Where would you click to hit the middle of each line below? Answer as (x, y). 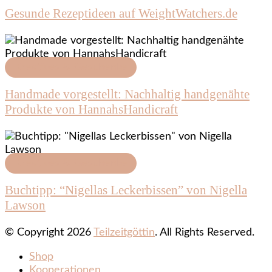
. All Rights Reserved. (205, 233)
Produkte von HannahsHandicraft (91, 110)
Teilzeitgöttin (124, 233)
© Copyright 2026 (49, 233)
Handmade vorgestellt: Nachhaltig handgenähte (127, 94)
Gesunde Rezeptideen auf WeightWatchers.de (121, 14)
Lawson (25, 206)
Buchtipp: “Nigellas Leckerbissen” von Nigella (126, 190)
